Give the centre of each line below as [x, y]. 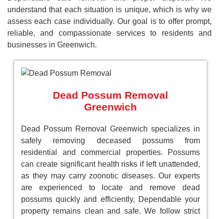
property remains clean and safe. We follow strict [110, 211]
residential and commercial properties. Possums [110, 152]
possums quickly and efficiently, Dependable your [110, 199]
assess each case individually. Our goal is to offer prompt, [109, 21]
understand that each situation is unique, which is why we [109, 10]
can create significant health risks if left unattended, [110, 164]
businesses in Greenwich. [52, 45]
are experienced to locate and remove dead [110, 187]
